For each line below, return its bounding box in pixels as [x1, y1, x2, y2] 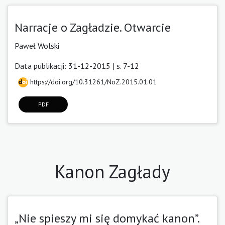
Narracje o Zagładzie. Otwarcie [15, 19, 171, 35]
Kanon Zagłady [55, 159, 170, 183]
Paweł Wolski [15, 40, 59, 51]
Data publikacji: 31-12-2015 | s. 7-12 [15, 60, 139, 71]
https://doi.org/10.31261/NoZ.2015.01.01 [28, 77, 157, 86]
